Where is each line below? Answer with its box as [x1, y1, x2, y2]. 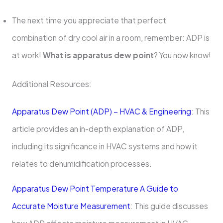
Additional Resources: [11, 79, 92, 89]
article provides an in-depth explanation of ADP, [11, 123, 184, 133]
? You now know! [153, 50, 211, 60]
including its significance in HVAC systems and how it [11, 141, 198, 151]
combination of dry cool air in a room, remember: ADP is [11, 32, 210, 42]
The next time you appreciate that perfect [11, 15, 166, 25]
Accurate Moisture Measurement [11, 201, 130, 211]
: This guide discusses [130, 201, 208, 211]
